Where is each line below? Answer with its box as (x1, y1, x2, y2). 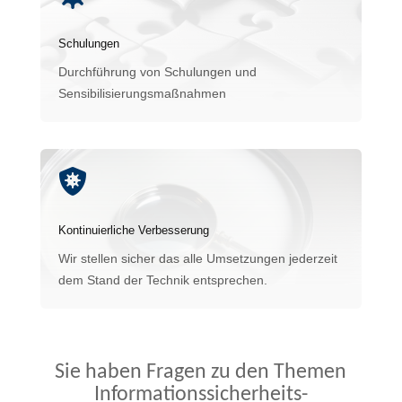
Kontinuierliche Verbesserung (57, 223, 209, 237)
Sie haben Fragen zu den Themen (55, 361, 347, 383)
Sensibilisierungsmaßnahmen (57, 85, 226, 100)
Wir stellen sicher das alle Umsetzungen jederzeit (57, 250, 337, 266)
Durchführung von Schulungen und (57, 64, 257, 79)
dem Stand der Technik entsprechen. (57, 272, 267, 287)
